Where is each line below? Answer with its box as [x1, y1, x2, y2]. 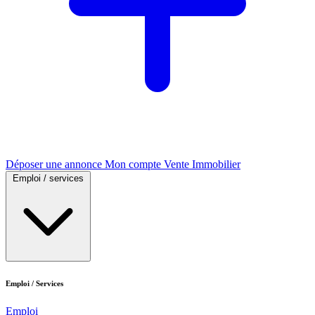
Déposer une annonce [6, 158, 105, 171]
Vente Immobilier [164, 158, 240, 171]
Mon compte [105, 158, 164, 171]
